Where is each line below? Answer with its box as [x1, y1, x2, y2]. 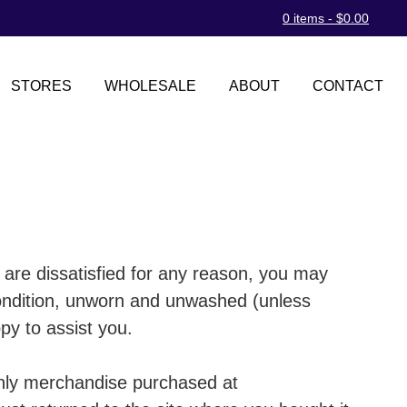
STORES [11, 78, 72, 94]
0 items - [283, 11, 336, 25]
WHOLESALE [104, 78, 196, 94]
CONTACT [313, 78, 383, 94]
